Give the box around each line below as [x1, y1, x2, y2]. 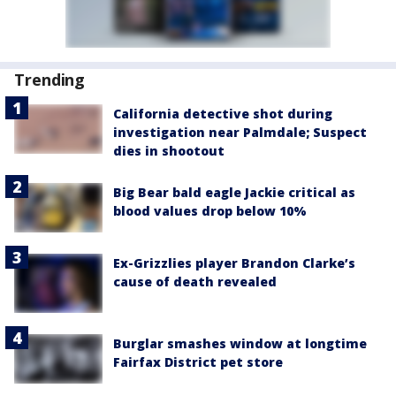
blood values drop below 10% [113, 202, 307, 220]
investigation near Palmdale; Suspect [113, 124, 367, 141]
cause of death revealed [113, 273, 277, 291]
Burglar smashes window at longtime [113, 335, 367, 353]
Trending [14, 69, 86, 91]
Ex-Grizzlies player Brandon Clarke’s [113, 255, 355, 272]
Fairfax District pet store [113, 354, 283, 371]
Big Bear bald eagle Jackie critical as [113, 184, 355, 202]
